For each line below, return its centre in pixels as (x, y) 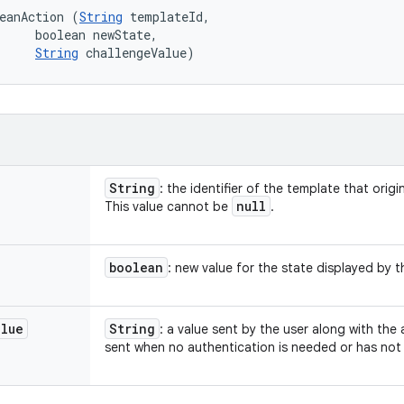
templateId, (170, 17)
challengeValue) (137, 53)
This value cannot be (168, 207)
